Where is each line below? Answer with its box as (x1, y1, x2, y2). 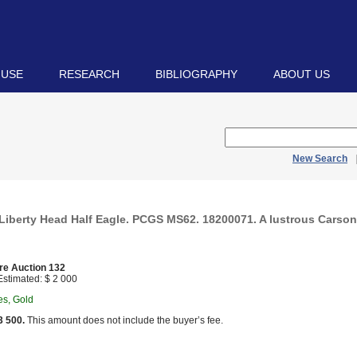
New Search (292, 153, 347, 164)
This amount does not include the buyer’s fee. (25, 315, 223, 326)
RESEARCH (59, 68, 120, 80)
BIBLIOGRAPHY (155, 68, 237, 80)
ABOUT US (273, 68, 330, 80)
